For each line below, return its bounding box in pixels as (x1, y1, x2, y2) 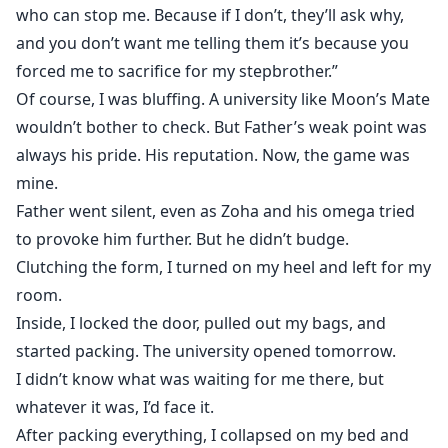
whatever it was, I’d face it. (16, 396, 214, 419)
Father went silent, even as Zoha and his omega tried (16, 200, 415, 223)
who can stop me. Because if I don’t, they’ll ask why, (16, 4, 404, 27)
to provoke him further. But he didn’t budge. (16, 228, 349, 251)
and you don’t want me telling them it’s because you (16, 32, 409, 55)
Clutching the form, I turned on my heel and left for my (16, 256, 431, 279)
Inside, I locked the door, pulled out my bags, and (16, 312, 386, 335)
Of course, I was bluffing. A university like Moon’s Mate (16, 88, 430, 111)
